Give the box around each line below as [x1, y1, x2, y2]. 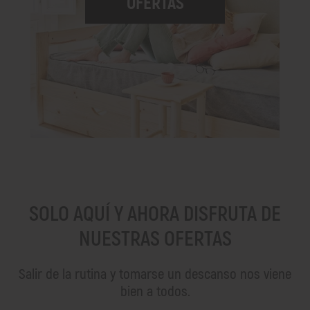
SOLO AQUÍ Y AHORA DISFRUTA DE [29, 201, 281, 227]
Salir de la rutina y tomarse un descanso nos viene [19, 264, 291, 284]
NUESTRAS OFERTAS [78, 226, 232, 252]
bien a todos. [120, 282, 190, 301]
